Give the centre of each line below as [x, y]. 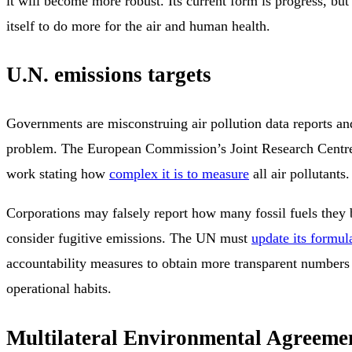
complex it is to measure [179, 174]
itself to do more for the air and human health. [138, 26]
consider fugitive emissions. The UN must [129, 238]
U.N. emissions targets [109, 75]
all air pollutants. [299, 174]
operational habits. [59, 289]
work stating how [58, 174]
